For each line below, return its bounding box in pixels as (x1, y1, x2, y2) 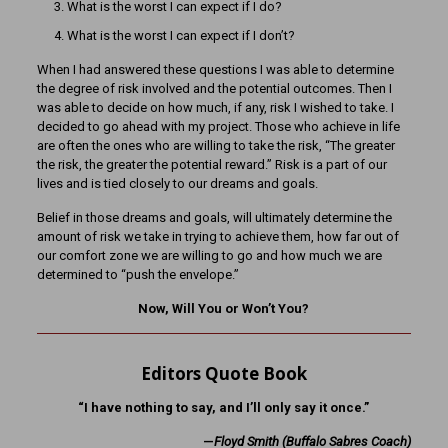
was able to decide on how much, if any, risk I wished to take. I (36, 100, 394, 115)
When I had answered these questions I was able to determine (36, 62, 394, 77)
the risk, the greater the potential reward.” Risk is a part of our (36, 157, 387, 172)
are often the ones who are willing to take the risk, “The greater (36, 138, 395, 153)
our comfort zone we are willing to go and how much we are (36, 248, 382, 263)
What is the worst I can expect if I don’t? (66, 28, 295, 43)
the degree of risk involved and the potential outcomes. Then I (36, 81, 392, 96)
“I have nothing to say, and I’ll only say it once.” (78, 400, 370, 415)
